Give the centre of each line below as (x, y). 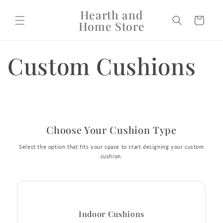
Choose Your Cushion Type (111, 129)
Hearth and (111, 14)
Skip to (28, 7)
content (29, 16)
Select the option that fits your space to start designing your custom (111, 146)
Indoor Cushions (111, 214)
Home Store (111, 26)
